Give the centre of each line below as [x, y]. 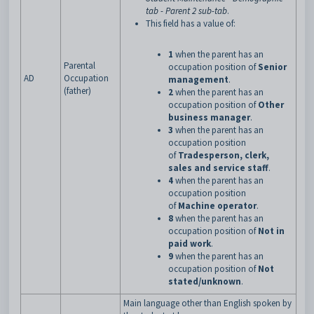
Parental [80, 66]
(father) [77, 91]
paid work [190, 244]
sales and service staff [218, 168]
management [198, 80]
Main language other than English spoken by [207, 303]
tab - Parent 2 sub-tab [186, 11]
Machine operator [217, 206]
